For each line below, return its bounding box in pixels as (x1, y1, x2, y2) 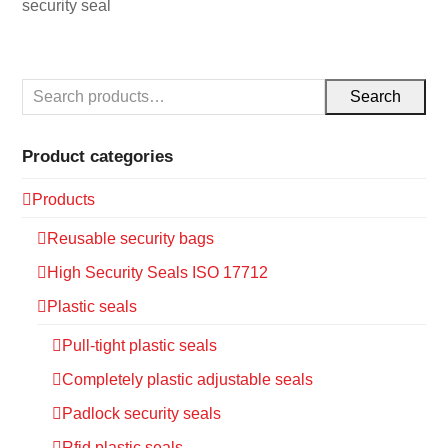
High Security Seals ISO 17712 (47, 264, 269, 282)
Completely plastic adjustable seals (62, 371, 314, 389)
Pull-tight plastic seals (62, 337, 218, 355)
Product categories (22, 146, 174, 167)
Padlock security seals (62, 405, 222, 423)
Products (32, 191, 96, 209)
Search (349, 88, 401, 106)
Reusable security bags (47, 230, 215, 248)
